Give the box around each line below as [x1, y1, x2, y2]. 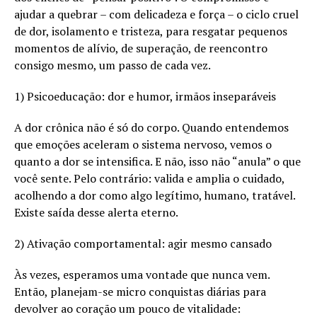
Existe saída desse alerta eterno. [14, 204, 178, 221]
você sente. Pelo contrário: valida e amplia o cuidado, [14, 171, 284, 187]
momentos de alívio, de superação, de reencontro [14, 40, 267, 57]
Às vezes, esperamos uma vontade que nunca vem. [14, 267, 270, 283]
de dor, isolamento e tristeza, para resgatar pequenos [14, 23, 287, 40]
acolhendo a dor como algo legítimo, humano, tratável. [14, 188, 295, 204]
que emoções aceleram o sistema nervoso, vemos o [14, 137, 272, 153]
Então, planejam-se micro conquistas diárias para [14, 284, 266, 300]
